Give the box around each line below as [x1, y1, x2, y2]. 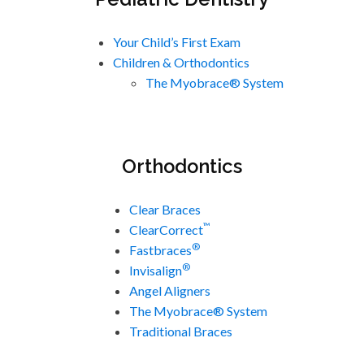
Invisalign [129, 262, 182, 278]
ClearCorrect [129, 221, 203, 237]
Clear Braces [129, 201, 201, 217]
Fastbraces [129, 241, 192, 258]
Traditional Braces [129, 323, 232, 339]
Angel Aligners [129, 282, 210, 298]
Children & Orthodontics [113, 54, 249, 70]
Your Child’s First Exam [113, 33, 240, 50]
